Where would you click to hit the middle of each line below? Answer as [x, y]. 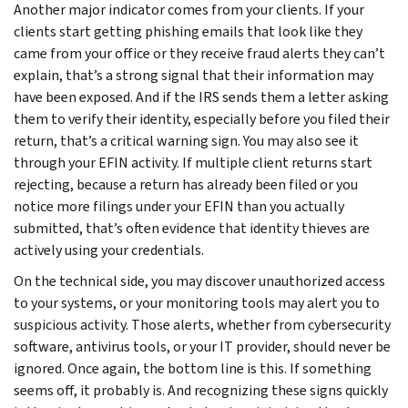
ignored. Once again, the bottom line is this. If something [193, 368]
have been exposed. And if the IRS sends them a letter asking [201, 97]
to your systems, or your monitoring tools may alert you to [197, 302]
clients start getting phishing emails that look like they [188, 31]
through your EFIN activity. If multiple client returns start [193, 162]
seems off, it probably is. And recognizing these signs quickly [201, 390]
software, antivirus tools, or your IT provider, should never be [202, 346]
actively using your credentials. [109, 250]
